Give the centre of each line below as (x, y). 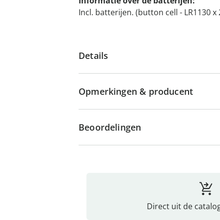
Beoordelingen (110, 127)
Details (94, 55)
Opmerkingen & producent (136, 91)
